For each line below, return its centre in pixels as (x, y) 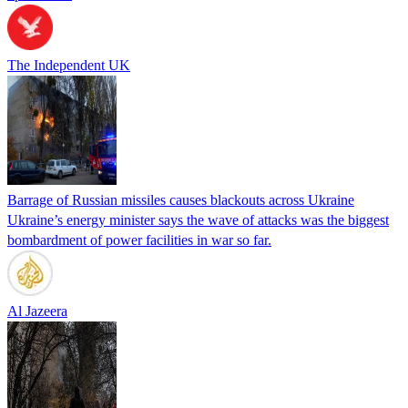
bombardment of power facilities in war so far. (139, 240)
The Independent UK (69, 65)
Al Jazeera (37, 311)
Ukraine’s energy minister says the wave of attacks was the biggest (198, 219)
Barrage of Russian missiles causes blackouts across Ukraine (181, 199)
